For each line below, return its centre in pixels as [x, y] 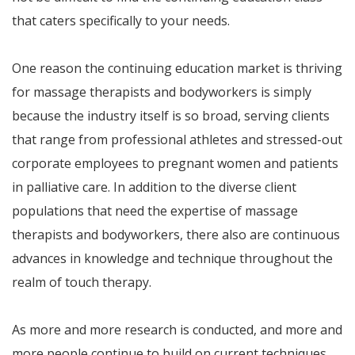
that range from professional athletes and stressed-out [177, 139]
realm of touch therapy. [82, 282]
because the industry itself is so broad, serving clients [171, 116]
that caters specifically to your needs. [121, 21]
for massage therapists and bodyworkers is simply [162, 92]
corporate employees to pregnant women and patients [175, 163]
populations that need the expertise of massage [155, 211]
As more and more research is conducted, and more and [177, 330]
